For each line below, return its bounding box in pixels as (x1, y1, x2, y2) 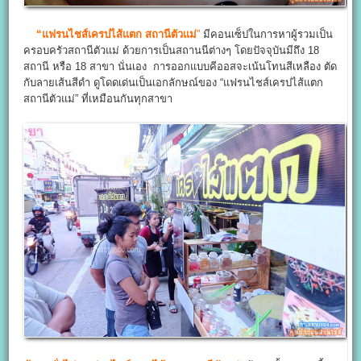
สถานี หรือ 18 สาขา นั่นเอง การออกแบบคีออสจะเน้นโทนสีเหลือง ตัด (23, 60, 338, 73)
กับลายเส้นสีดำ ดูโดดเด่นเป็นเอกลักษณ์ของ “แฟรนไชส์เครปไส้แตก (23, 77, 324, 89)
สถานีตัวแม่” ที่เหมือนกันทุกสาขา (23, 93, 173, 106)
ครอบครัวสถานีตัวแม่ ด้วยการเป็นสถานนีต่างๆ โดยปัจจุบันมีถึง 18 (23, 44, 320, 57)
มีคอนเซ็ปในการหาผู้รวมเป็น (200, 28, 334, 41)
